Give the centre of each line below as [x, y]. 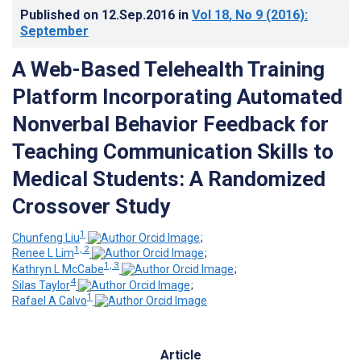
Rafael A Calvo [50, 301]
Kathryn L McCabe [58, 269]
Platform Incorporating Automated [177, 96]
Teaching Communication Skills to [173, 151]
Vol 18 [210, 15]
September [54, 31]
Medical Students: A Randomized [169, 178]
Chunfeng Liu [46, 237]
